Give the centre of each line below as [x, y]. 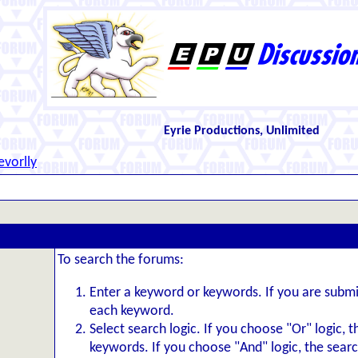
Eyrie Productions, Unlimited [242, 131]
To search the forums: [121, 260]
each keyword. [132, 311]
